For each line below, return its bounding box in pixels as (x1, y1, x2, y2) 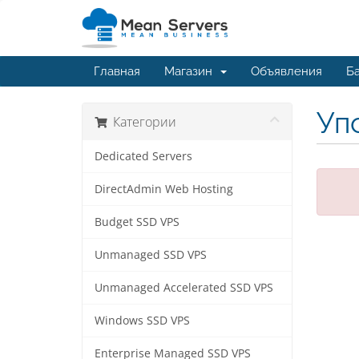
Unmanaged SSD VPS (95, 248, 207, 262)
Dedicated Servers (95, 149, 192, 163)
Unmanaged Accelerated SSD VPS (95, 280, 273, 295)
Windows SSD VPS (95, 313, 190, 328)
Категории (107, 113, 176, 131)
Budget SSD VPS (95, 215, 179, 229)
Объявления (251, 64, 322, 79)
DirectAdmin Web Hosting (95, 182, 233, 196)
